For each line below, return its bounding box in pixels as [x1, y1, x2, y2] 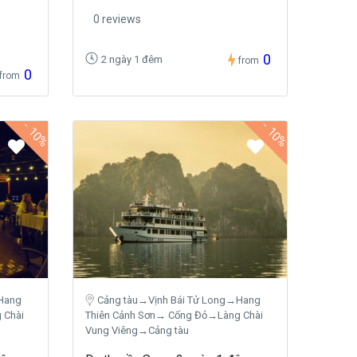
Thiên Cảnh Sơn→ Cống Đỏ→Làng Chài [85, 309, 263, 322]
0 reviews [93, 12, 141, 25]
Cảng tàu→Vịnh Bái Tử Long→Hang [97, 294, 261, 307]
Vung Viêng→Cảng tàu [85, 324, 189, 337]
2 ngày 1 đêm [101, 53, 163, 65]
